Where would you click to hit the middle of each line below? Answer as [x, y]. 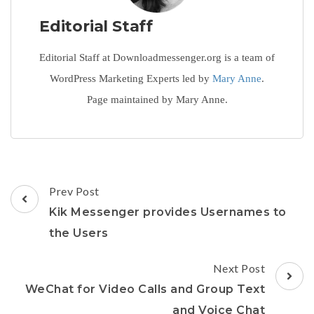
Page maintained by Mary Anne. [157, 99]
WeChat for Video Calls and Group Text [145, 289]
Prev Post [74, 191]
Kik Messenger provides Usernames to [168, 212]
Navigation [58, 211]
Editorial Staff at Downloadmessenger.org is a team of [157, 57]
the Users [79, 233]
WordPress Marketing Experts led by [131, 78]
